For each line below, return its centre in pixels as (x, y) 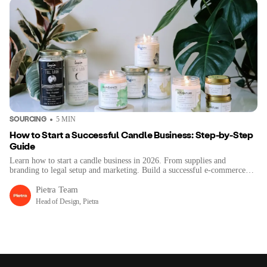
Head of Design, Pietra (67, 201)
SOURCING (28, 119)
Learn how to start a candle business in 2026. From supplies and (118, 161)
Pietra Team (57, 190)
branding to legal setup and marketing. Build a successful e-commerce (128, 170)
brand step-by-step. (42, 180)
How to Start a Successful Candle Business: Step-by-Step (131, 134)
